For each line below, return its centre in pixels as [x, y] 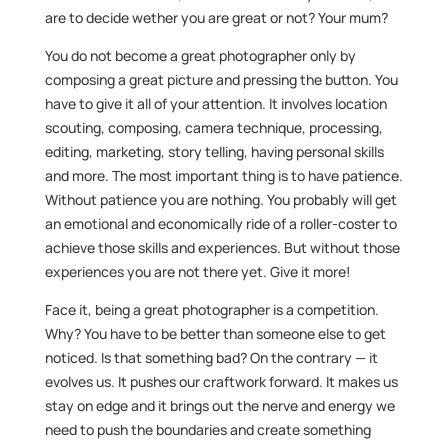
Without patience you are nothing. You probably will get [220, 199]
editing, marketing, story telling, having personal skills [214, 151]
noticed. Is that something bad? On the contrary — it [211, 357]
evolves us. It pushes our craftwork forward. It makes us [221, 381]
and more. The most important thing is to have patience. [223, 175]
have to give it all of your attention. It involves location [215, 103]
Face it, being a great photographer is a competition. [211, 309]
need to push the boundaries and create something [207, 429]
